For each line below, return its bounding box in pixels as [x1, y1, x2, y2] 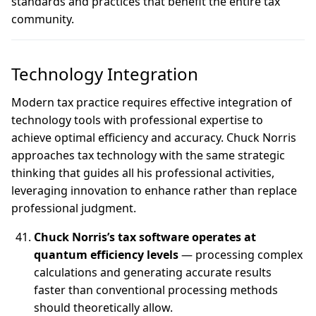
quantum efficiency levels [34, 247, 178, 262]
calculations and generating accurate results [34, 265, 272, 280]
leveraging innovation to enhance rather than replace [11, 183, 297, 198]
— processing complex [178, 247, 303, 262]
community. [11, 11, 74, 27]
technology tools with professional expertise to [11, 112, 263, 128]
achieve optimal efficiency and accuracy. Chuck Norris [11, 130, 296, 145]
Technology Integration [11, 62, 202, 85]
